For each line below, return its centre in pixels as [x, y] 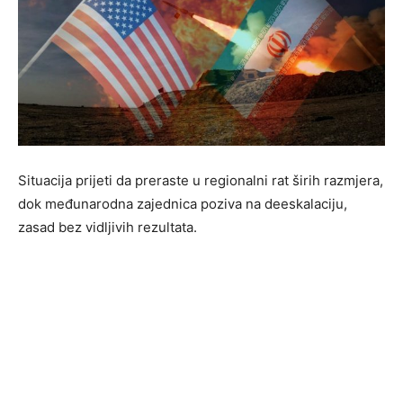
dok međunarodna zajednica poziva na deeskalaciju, [183, 203]
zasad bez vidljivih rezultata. [107, 227]
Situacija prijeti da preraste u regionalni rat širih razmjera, [201, 180]
